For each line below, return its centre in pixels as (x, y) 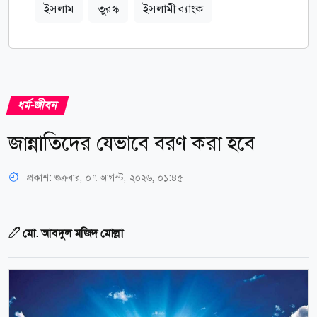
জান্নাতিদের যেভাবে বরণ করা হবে (132, 143)
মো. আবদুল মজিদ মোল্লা (73, 233)
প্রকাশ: (39, 177)
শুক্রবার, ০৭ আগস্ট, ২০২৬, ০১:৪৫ (119, 177)
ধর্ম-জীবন (38, 105)
